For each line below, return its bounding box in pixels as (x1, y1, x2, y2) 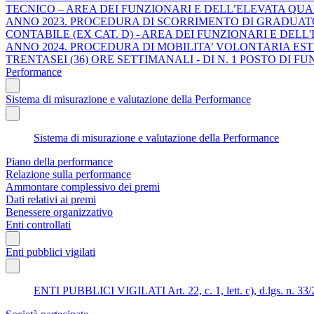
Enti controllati (6, 218, 71, 231)
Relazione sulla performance (6, 168, 131, 180)
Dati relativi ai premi (6, 193, 96, 205)
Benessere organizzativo (6, 205, 113, 218)
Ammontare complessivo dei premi (6, 180, 160, 193)
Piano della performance (6, 155, 113, 168)
